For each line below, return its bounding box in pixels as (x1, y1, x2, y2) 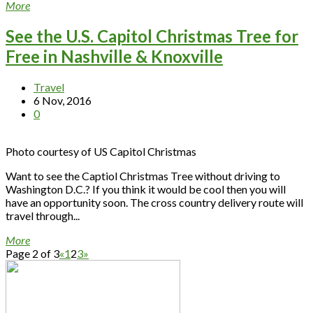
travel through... (6, 209, 80, 223)
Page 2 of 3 (6, 247, 59, 261)
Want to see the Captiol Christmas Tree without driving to (6, 169, 280, 183)
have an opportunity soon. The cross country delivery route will (6, 196, 303, 210)
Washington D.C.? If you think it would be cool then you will (6, 182, 286, 196)
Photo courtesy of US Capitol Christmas (6, 145, 196, 159)
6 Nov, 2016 (34, 94, 92, 108)
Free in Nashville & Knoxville (6, 46, 223, 67)
